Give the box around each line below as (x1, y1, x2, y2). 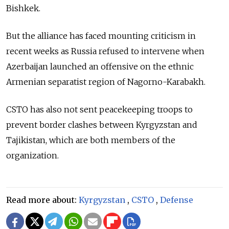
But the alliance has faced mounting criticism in (6, 30, 196, 41)
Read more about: (6, 194, 79, 205)
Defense (160, 194, 193, 205)
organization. (6, 150, 59, 161)
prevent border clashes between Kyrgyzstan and (6, 119, 197, 130)
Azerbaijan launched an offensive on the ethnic (6, 61, 194, 72)
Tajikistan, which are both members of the (6, 134, 175, 145)
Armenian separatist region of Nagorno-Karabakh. (6, 76, 205, 87)
